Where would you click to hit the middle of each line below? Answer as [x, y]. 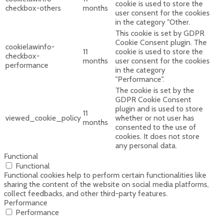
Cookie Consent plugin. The [161, 43]
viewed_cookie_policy [43, 118]
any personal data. [146, 146]
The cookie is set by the [155, 91]
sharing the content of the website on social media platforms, [106, 185]
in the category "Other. [153, 22]
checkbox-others [33, 8]
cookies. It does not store [157, 137]
